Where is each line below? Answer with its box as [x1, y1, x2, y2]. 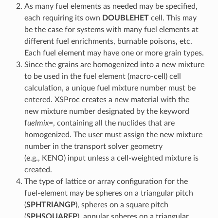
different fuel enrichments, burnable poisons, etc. [24, 37, 192, 45]
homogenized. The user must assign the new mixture [24, 130, 202, 139]
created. [24, 165, 52, 174]
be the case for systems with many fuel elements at [24, 25, 199, 34]
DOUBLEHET [102, 14, 149, 22]
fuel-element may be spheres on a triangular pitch [24, 189, 193, 197]
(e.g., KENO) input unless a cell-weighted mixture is [24, 154, 199, 162]
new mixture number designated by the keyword [24, 107, 189, 115]
